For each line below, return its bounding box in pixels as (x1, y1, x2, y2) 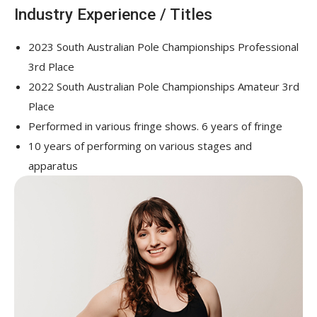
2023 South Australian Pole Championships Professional (28, 40, 299, 54)
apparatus (28, 158, 78, 173)
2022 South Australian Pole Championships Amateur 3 (28, 79, 289, 93)
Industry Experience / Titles (14, 5, 212, 23)
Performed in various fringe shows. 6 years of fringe (28, 119, 282, 133)
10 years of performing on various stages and (28, 139, 252, 153)
